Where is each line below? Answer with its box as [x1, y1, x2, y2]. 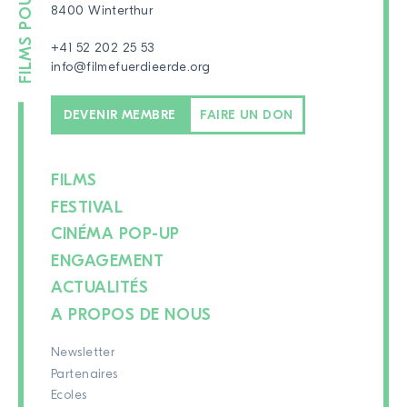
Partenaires [51, 366, 118, 382]
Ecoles [51, 388, 87, 403]
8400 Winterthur [51, 3, 154, 18]
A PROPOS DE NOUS [51, 304, 212, 324]
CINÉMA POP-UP [51, 224, 181, 244]
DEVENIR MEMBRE [63, 107, 176, 123]
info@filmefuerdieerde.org [51, 59, 211, 74]
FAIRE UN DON [200, 107, 293, 123]
